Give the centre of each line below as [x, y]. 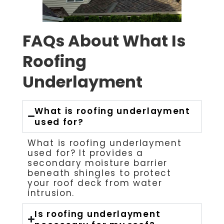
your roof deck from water [95, 183]
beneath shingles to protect [99, 173]
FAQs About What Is [104, 40]
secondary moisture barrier [98, 163]
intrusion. [51, 193]
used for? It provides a [86, 153]
